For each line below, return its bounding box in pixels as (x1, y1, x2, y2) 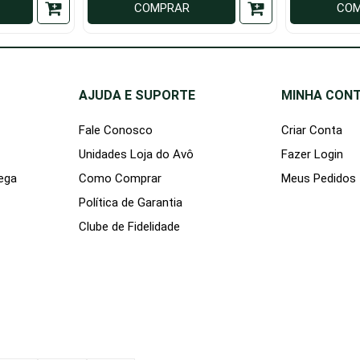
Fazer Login (281, 147, 343, 162)
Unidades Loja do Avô (79, 147, 194, 162)
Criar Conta (281, 123, 342, 138)
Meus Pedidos (281, 171, 356, 186)
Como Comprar (79, 171, 162, 186)
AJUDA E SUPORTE (79, 88, 195, 104)
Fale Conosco (79, 123, 153, 138)
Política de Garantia (79, 195, 182, 211)
